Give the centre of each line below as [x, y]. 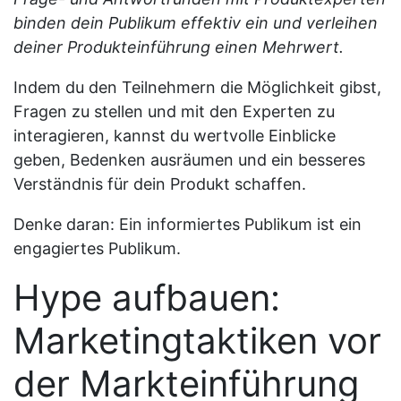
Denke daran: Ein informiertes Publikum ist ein [188, 224]
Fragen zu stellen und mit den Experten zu [174, 111]
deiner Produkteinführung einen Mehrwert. [179, 47]
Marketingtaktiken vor [197, 340]
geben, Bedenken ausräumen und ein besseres [189, 159]
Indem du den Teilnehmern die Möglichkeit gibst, [197, 87]
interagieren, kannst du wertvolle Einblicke [175, 135]
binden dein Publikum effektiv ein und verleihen [196, 22]
